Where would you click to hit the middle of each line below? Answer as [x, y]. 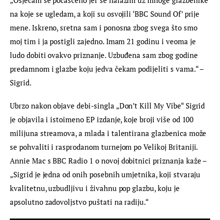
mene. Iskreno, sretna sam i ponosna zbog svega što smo [105, 27]
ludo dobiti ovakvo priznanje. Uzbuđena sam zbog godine [105, 55]
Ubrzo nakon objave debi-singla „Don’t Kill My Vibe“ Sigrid [109, 106]
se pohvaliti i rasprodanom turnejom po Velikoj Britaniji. [105, 147]
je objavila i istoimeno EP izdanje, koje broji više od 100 [103, 120]
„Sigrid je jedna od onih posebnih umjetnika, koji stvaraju [106, 175]
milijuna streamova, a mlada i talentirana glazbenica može [109, 133]
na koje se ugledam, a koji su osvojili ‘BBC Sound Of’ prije [106, 14]
